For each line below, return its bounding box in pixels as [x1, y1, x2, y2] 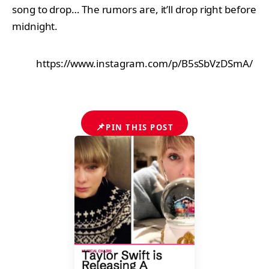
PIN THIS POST [106, 121, 174, 133]
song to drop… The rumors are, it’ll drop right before [12, 2, 256, 16]
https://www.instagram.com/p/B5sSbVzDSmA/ [36, 56, 253, 70]
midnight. [12, 19, 58, 33]
